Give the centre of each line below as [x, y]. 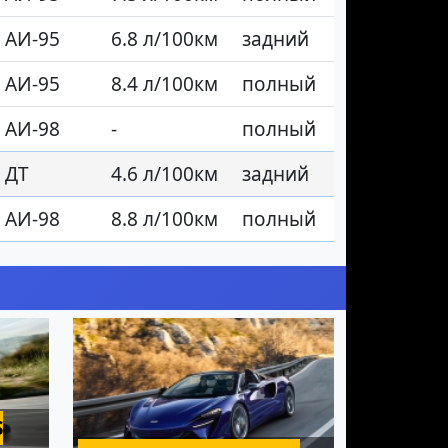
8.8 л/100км [164, 219]
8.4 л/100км [164, 84]
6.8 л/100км [164, 39]
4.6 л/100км [164, 174]
